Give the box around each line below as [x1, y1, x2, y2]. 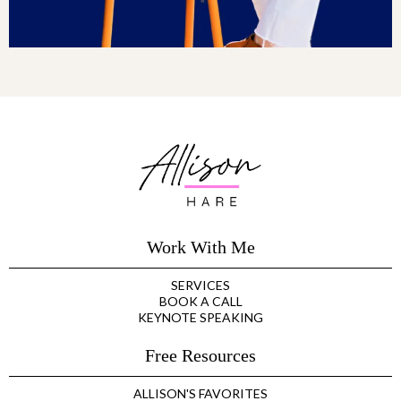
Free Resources [145, 346, 256, 366]
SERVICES [171, 277, 230, 294]
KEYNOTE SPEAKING [138, 310, 263, 326]
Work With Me [146, 237, 255, 258]
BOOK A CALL [158, 294, 243, 310]
